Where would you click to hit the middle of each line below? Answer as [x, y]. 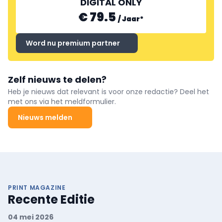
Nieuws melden [45, 117]
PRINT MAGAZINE [37, 187]
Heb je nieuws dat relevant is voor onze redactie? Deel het [109, 91]
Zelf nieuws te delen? [57, 79]
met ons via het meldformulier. [62, 101]
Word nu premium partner [73, 43]
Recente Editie [51, 199]
